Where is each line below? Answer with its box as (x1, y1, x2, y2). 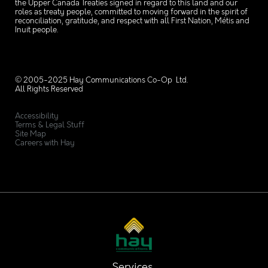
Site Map (15, 130, 47, 139)
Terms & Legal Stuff (15, 121, 85, 130)
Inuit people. (15, 25, 59, 35)
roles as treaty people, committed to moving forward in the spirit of (15, 7, 248, 17)
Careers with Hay (15, 139, 75, 148)
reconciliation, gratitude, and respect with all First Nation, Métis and (15, 16, 250, 26)
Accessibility (15, 112, 59, 121)
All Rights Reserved (15, 85, 84, 95)
